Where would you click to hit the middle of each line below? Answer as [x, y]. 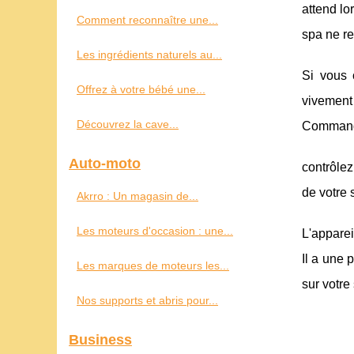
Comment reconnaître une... [147, 20]
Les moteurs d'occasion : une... [155, 231]
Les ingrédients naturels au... [149, 55]
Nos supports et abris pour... [147, 300]
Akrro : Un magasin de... [137, 196]
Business [100, 340]
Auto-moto [105, 164]
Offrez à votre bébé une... [141, 89]
